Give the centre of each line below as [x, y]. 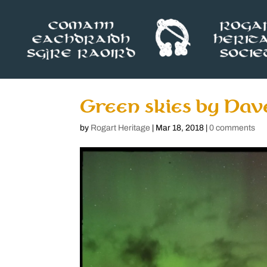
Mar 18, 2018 [180, 128]
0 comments [232, 128]
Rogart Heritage [121, 128]
